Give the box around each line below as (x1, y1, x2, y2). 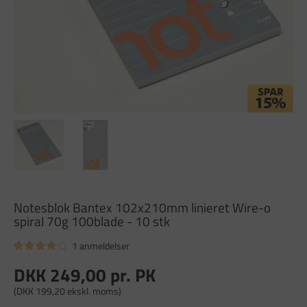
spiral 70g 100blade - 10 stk (14, 210, 170, 231)
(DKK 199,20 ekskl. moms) (14, 284, 121, 299)
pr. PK (106, 261, 156, 288)
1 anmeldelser (72, 238, 130, 253)
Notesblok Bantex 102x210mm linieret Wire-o (14, 197, 271, 217)
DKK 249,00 (14, 261, 106, 288)
